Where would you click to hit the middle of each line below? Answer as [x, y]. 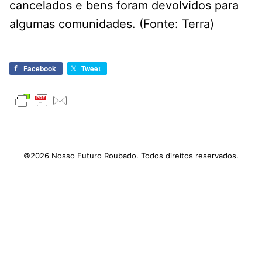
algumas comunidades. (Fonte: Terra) [112, 24]
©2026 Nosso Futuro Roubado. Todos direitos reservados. [131, 156]
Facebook [40, 69]
